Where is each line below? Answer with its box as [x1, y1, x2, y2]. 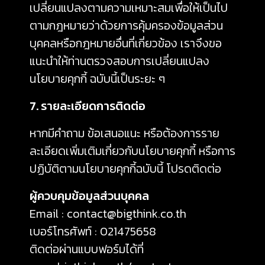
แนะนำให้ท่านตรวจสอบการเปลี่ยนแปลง [30, 52, 209, 70]
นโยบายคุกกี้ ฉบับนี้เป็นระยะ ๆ [30, 70, 165, 88]
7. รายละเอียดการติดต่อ [30, 97, 146, 115]
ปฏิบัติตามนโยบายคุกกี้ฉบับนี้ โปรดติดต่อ [30, 160, 221, 177]
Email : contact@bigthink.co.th [30, 205, 186, 222]
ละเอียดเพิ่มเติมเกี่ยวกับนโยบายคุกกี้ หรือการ [30, 142, 235, 160]
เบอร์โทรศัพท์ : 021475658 [30, 222, 156, 240]
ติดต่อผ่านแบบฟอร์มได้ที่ [30, 240, 144, 258]
